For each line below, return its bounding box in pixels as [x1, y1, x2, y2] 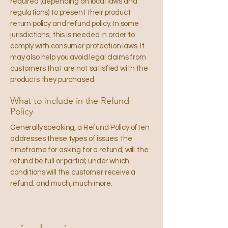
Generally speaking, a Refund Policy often [10, 123, 150, 131]
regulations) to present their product [10, 8, 131, 16]
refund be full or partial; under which [10, 157, 130, 165]
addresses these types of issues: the [10, 134, 132, 142]
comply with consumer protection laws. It [10, 42, 145, 50]
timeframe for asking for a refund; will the [10, 146, 149, 154]
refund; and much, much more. [10, 179, 112, 187]
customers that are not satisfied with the [10, 64, 148, 72]
